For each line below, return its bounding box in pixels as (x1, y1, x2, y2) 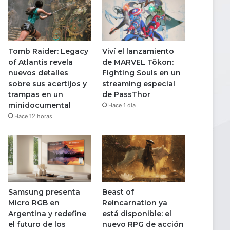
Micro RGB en (8, 198, 60, 207)
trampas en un (8, 90, 63, 100)
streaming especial (102, 79, 175, 89)
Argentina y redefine (8, 208, 86, 218)
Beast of (102, 187, 134, 197)
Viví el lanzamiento (102, 47, 174, 56)
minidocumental (8, 101, 71, 110)
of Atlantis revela (8, 57, 73, 67)
